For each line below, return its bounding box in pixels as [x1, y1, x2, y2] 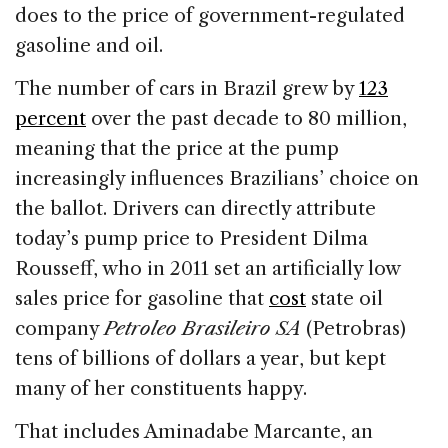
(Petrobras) [301, 316, 406, 340]
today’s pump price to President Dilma [15, 226, 368, 250]
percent [15, 106, 86, 130]
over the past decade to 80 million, [86, 106, 407, 130]
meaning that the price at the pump [15, 136, 339, 160]
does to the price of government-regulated [15, 3, 405, 27]
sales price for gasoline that [15, 286, 269, 310]
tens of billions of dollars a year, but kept [15, 346, 386, 370]
